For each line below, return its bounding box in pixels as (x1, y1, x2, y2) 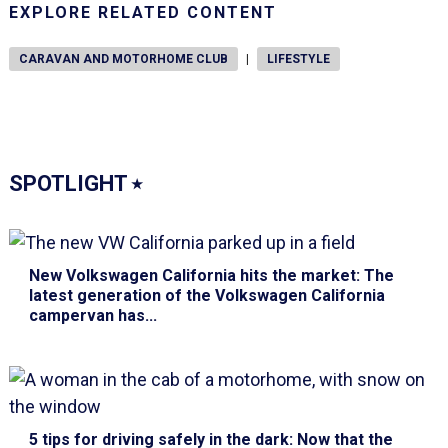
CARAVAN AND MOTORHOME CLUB (18, 52, 228, 67)
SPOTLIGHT (8, 171, 132, 197)
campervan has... (28, 306, 157, 326)
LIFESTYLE (266, 52, 330, 67)
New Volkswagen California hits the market (28, 266, 356, 286)
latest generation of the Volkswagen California (28, 286, 385, 306)
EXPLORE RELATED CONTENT (8, 3, 277, 23)
